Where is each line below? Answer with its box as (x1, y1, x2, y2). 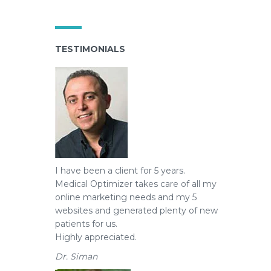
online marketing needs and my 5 (55, 192, 197, 203)
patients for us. (55, 218, 117, 229)
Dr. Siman (55, 251, 97, 262)
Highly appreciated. (55, 232, 137, 243)
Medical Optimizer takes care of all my (55, 178, 217, 189)
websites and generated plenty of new (55, 205, 218, 216)
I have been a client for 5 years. (55, 165, 185, 176)
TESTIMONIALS (55, 44, 125, 54)
